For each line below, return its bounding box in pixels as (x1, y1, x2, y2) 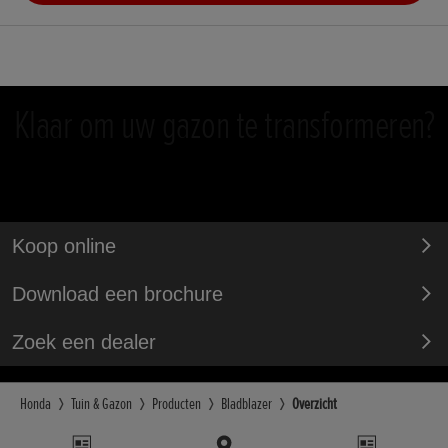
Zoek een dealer (12, 331, 156, 354)
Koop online (12, 235, 116, 258)
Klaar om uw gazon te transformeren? (13, 101, 435, 151)
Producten (152, 394, 201, 415)
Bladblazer (221, 394, 272, 415)
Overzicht (292, 394, 337, 415)
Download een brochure (12, 283, 223, 306)
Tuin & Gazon (71, 394, 132, 415)
